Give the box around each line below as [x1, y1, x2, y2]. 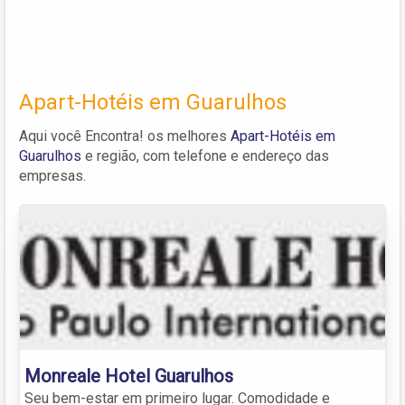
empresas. [19, 166, 86, 184]
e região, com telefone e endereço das [81, 146, 329, 165]
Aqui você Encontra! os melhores [19, 127, 231, 145]
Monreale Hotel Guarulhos [24, 364, 233, 387]
